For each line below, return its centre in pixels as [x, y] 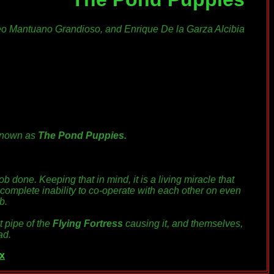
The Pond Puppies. [81, 136]
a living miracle [183, 180]
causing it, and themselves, [183, 224]
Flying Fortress [88, 224]
